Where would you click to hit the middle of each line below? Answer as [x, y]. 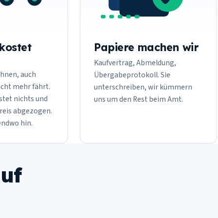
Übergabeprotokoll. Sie [132, 75]
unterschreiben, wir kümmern [143, 87]
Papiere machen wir [146, 47]
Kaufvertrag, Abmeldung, [135, 63]
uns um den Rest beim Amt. [138, 99]
